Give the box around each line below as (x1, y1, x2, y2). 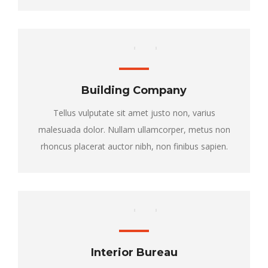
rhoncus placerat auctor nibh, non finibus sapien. (40, 141, 228, 152)
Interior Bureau (90, 246, 178, 259)
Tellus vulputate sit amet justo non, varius (53, 107, 215, 118)
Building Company (81, 84, 187, 97)
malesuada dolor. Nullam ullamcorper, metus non (38, 124, 230, 135)
